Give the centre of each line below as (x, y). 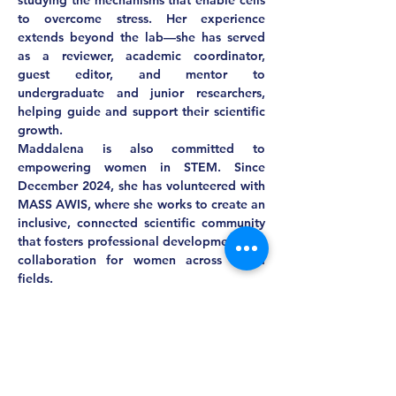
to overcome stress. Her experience (141, 19)
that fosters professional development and (141, 241)
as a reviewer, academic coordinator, (141, 56)
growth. (40, 130)
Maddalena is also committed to (141, 148)
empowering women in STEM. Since (141, 167)
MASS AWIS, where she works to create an (141, 204)
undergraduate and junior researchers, (141, 93)
